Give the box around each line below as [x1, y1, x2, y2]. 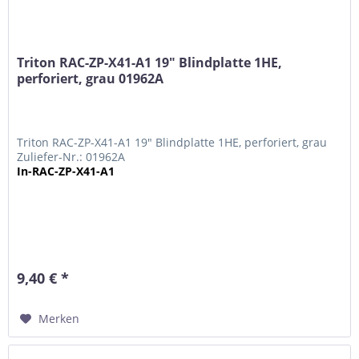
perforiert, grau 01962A [17, 70, 164, 88]
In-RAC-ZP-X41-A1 [17, 163, 115, 179]
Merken [38, 311, 80, 327]
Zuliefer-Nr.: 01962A [17, 149, 126, 165]
